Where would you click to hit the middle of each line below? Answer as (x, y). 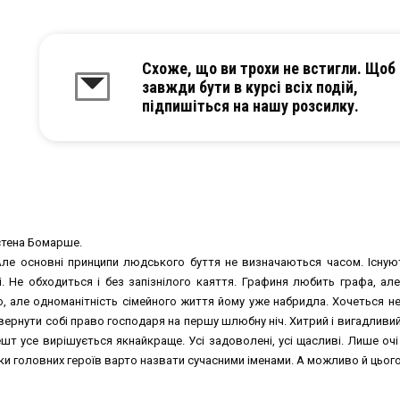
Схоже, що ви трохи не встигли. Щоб (269, 69)
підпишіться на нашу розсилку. (250, 106)
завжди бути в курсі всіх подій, (250, 87)
